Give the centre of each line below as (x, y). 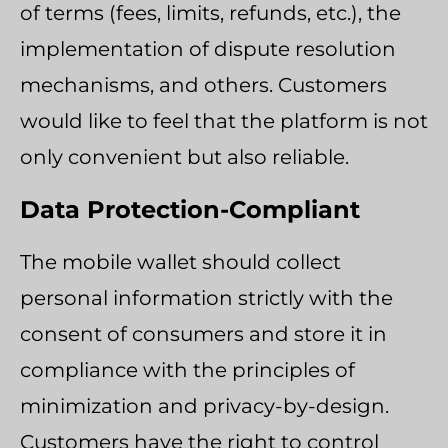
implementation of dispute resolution (208, 48)
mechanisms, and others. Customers (203, 84)
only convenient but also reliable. (184, 156)
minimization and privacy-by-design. (204, 405)
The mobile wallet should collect (180, 261)
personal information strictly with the (206, 297)
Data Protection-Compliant (190, 209)
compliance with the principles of (187, 369)
